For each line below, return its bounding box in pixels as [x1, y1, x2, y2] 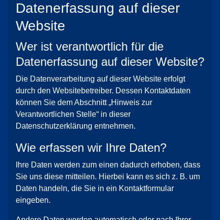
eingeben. [16, 196, 51, 204]
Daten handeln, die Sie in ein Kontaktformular [16, 184, 174, 192]
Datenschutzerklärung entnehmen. [16, 122, 136, 130]
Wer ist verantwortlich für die [16, 40, 164, 53]
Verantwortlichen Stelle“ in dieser [16, 110, 131, 118]
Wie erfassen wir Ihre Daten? [16, 141, 166, 154]
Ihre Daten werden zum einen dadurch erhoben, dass [16, 161, 200, 169]
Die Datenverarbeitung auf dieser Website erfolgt [16, 75, 185, 83]
